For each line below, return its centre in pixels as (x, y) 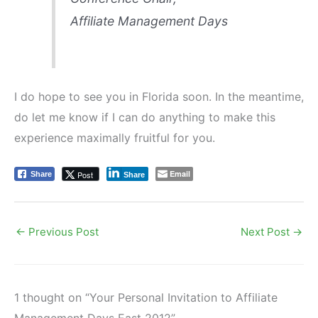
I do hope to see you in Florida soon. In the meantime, (159, 96)
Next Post (267, 231)
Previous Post (62, 231)
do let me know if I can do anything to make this (145, 117)
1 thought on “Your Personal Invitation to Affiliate (146, 297)
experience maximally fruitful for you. (115, 137)
